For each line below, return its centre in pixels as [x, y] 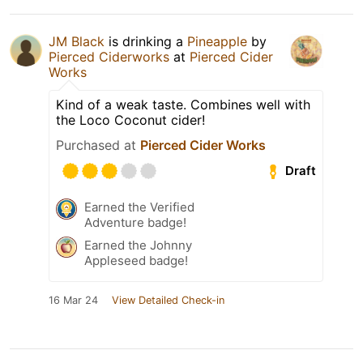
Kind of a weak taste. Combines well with [183, 104]
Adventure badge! [135, 222]
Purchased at [98, 145]
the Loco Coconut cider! [130, 120]
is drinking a [146, 41]
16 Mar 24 [73, 300]
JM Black [77, 41]
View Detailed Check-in [168, 300]
